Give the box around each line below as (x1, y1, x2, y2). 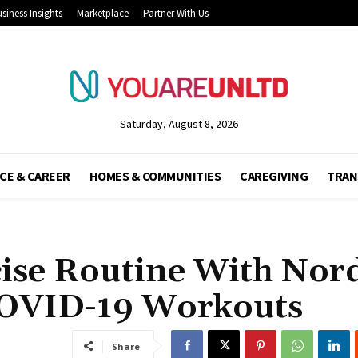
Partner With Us (143, 6, 209, 20)
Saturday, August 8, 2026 (119, 116, 238, 131)
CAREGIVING (240, 167, 308, 184)
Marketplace (77, 6, 129, 20)
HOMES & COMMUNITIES (89, 167, 221, 184)
